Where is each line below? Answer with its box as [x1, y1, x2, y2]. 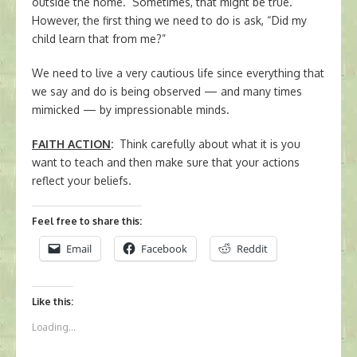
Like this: [32, 296, 73, 308]
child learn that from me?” [32, 32, 166, 45]
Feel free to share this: [32, 215, 142, 227]
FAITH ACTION [32, 137, 111, 151]
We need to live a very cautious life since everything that [32, 66, 324, 80]
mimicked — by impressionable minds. [32, 103, 229, 116]
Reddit [237, 241, 268, 256]
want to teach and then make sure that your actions [32, 155, 300, 169]
